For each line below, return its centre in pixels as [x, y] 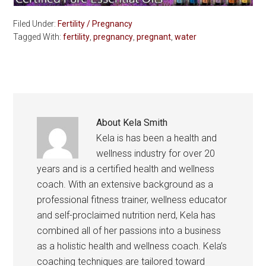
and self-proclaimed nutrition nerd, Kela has [126, 216]
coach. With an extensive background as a [125, 185]
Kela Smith [145, 123]
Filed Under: [36, 24]
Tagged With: [38, 37]
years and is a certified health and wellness [126, 169]
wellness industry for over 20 [156, 154]
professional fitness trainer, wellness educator [132, 200]
